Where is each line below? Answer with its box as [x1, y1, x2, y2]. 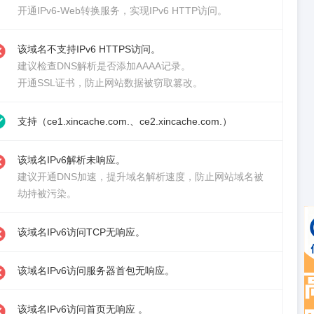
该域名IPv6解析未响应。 [18, 154, 125, 165]
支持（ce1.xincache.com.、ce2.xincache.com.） [18, 116, 232, 127]
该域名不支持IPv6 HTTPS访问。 [18, 43, 161, 55]
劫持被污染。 [18, 188, 76, 199]
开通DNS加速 [37, 171, 97, 182]
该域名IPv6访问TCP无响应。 [18, 226, 145, 238]
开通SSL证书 [18, 77, 75, 88]
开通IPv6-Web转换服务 [18, 5, 120, 16]
